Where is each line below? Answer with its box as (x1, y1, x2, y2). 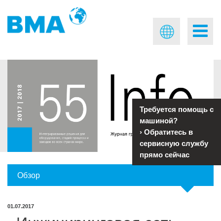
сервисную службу (140, 139, 208, 147)
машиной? (140, 116, 178, 125)
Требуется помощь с (140, 105, 214, 113)
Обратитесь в (144, 128, 193, 136)
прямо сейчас (140, 150, 189, 159)
